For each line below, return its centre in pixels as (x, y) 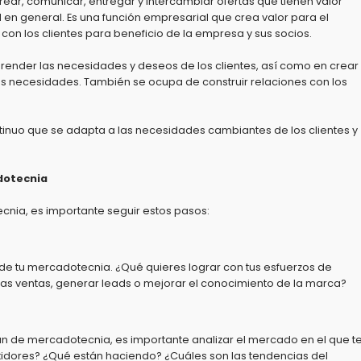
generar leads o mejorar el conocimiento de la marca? (200, 283)
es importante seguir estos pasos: (119, 211)
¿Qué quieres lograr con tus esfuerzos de (222, 267)
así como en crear (309, 66)
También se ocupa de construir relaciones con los (214, 82)
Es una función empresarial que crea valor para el (197, 17)
